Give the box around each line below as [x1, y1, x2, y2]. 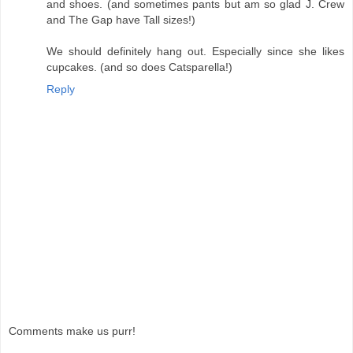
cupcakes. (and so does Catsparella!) [46, 60, 232, 73]
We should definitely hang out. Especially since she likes [46, 44, 344, 58]
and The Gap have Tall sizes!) [46, 13, 195, 26]
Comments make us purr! [9, 325, 136, 338]
